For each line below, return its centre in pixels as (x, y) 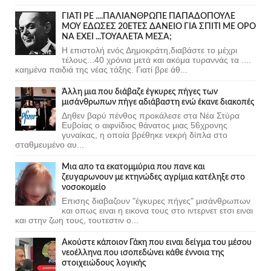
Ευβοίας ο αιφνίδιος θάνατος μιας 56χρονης (145, 125)
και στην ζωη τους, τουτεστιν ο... (77, 220)
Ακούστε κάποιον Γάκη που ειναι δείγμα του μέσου (157, 242)
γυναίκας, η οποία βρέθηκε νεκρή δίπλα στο (145, 135)
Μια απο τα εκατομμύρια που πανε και (133, 167)
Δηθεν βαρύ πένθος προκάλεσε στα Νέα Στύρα (151, 115)
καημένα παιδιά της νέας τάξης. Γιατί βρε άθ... (101, 69)
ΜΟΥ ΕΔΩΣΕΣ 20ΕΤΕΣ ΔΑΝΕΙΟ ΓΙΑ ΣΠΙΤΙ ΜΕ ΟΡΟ (159, 26)
